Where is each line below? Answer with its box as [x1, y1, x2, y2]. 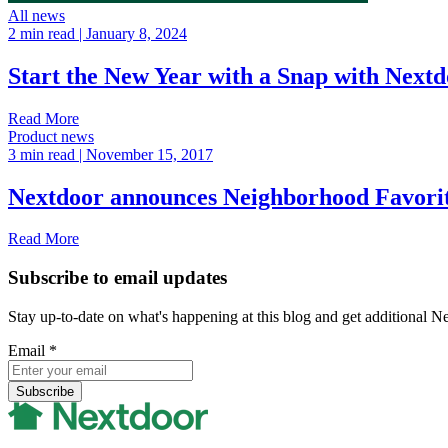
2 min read [8, 24, 79, 42]
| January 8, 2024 [79, 24, 187, 42]
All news [8, 6, 65, 24]
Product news [8, 127, 94, 145]
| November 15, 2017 [79, 145, 213, 163]
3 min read [8, 145, 79, 163]
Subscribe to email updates [8, 267, 227, 289]
